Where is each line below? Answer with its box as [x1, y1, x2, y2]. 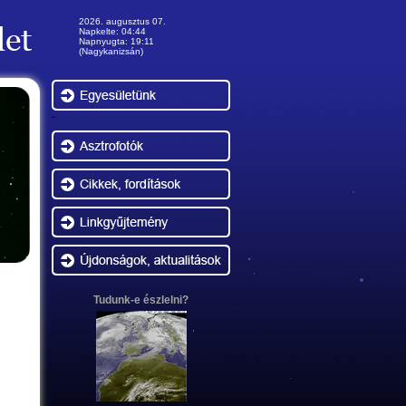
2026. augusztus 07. [79, 16, 166, 26]
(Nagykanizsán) [79, 46, 143, 56]
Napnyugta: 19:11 [79, 36, 154, 46]
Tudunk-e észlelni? [93, 294, 188, 306]
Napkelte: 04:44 [79, 26, 146, 36]
